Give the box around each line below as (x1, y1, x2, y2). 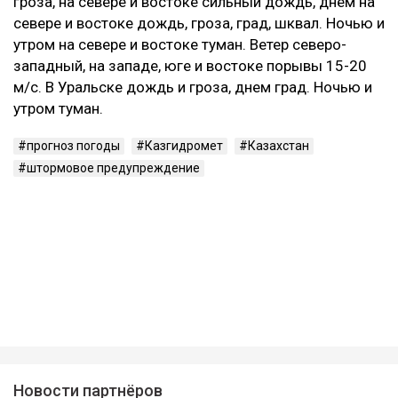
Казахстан (248, 138, 309, 153)
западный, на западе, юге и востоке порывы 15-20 (13, 56, 367, 75)
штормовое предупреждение (27, 160, 200, 175)
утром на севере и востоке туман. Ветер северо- (13, 35, 346, 53)
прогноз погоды (27, 138, 120, 153)
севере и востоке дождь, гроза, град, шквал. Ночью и (13, 13, 385, 32)
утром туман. (13, 99, 103, 117)
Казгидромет (145, 138, 223, 153)
